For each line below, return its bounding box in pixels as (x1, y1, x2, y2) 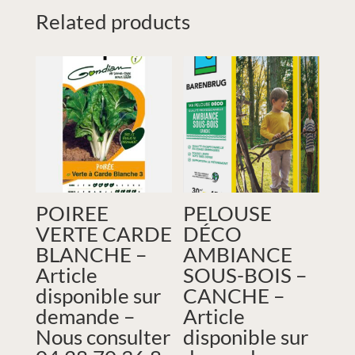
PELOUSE (183, 200, 273, 226)
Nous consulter (35, 323, 170, 349)
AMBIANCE (183, 241, 293, 267)
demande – (35, 303, 135, 329)
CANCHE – (183, 282, 285, 308)
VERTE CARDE (35, 220, 172, 246)
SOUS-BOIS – (183, 261, 307, 288)
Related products (35, 8, 190, 34)
